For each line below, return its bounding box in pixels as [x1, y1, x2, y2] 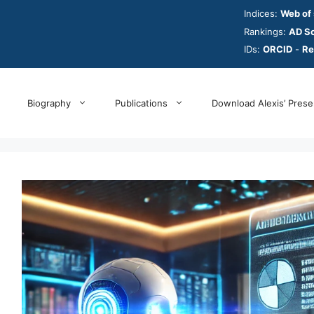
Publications [115, 97, 168, 109]
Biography [27, 97, 71, 109]
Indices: [244, 8, 280, 19]
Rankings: [244, 25, 289, 37]
